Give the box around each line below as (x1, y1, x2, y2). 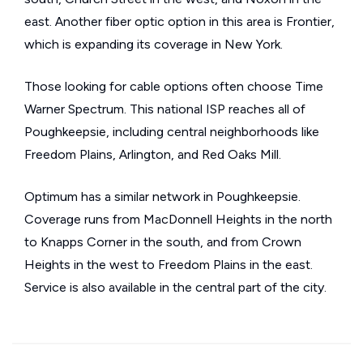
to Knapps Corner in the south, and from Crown (24, 234, 301, 250)
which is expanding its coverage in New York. (24, 36, 283, 52)
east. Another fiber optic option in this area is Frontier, (24, 14, 335, 29)
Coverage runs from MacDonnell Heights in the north (24, 211, 332, 227)
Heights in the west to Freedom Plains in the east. (24, 257, 313, 272)
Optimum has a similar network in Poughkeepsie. (24, 189, 301, 204)
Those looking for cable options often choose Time (24, 79, 323, 94)
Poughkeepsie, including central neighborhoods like (24, 124, 319, 139)
